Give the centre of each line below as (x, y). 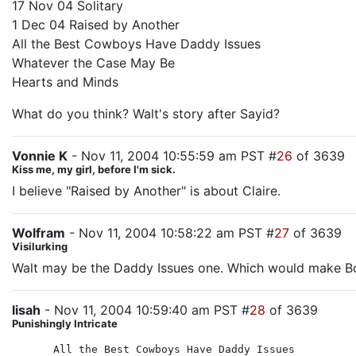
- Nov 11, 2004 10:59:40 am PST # (145, 310)
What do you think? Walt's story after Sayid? (146, 114)
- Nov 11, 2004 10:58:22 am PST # (170, 233)
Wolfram (39, 233)
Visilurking (40, 246)
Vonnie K (40, 156)
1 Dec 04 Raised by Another (96, 25)
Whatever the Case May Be (93, 63)
